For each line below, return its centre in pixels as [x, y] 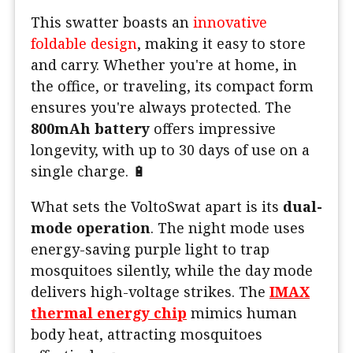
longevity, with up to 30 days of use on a [170, 150]
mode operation [91, 228]
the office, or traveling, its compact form [172, 86]
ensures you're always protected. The [161, 108]
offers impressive [213, 129]
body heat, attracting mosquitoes [147, 334]
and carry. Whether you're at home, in [164, 65]
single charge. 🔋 [89, 171]
